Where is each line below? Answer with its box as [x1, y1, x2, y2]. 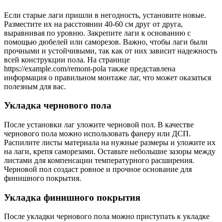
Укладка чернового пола [4, 100, 111, 111]
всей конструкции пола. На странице [4, 55, 130, 64]
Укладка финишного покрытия [4, 192, 140, 203]
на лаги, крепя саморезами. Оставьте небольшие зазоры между [4, 147, 216, 156]
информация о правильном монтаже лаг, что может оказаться [4, 73, 211, 82]
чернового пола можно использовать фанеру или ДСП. [4, 129, 191, 138]
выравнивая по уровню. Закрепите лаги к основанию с [4, 28, 191, 37]
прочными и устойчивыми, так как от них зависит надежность [4, 46, 217, 55]
